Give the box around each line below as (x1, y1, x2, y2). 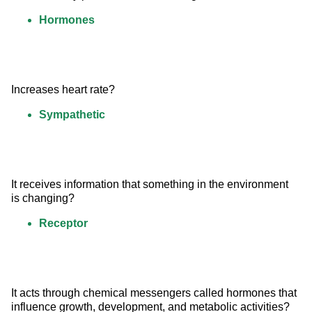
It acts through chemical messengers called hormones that (11, 287, 299, 299)
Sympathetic (39, 109, 105, 121)
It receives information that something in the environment (11, 178, 291, 191)
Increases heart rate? (11, 84, 115, 96)
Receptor (39, 217, 88, 230)
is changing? (11, 192, 75, 205)
